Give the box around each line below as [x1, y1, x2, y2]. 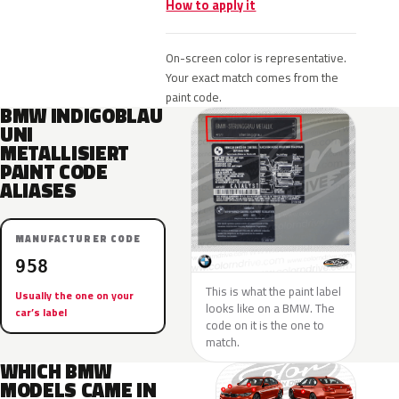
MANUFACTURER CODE [15, 232, 141, 246]
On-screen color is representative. [166, 49, 347, 67]
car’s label [15, 304, 67, 321]
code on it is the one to [206, 316, 324, 334]
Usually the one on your [15, 287, 134, 304]
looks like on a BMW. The [206, 299, 335, 317]
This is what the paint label [206, 282, 341, 300]
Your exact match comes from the [166, 69, 339, 86]
